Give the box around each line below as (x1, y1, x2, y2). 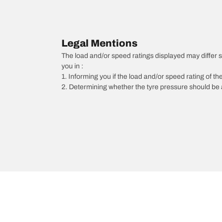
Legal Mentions (61, 37, 138, 49)
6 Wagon (87, 183, 114, 191)
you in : (61, 62, 83, 70)
